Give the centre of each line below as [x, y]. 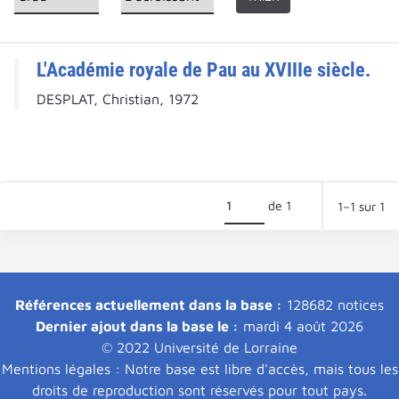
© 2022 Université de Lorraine [199, 348]
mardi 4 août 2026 [301, 326]
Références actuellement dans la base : [149, 305]
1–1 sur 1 [361, 207]
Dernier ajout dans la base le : [137, 326]
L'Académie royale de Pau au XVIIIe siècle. [204, 70]
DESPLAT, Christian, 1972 [118, 99]
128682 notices [333, 305]
